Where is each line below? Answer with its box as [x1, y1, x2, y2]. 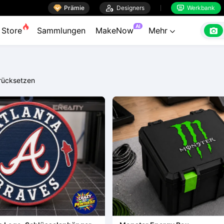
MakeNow [95, 25, 133, 35]
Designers [113, 3, 144, 11]
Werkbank [184, 3, 215, 11]
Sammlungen [37, 25, 85, 35]
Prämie [64, 3, 84, 11]
